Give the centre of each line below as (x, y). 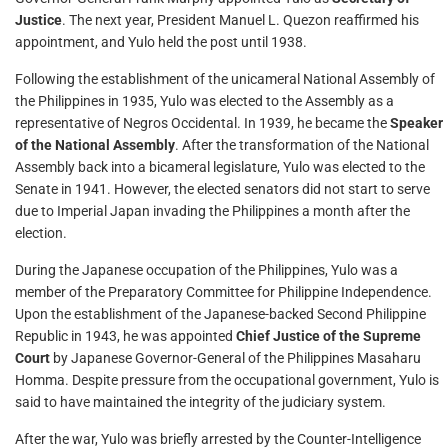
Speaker (416, 123)
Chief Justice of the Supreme (328, 336)
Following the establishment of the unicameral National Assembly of (225, 79)
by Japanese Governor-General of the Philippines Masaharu (235, 358)
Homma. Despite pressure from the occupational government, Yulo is (227, 380)
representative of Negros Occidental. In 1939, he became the (202, 123)
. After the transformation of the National (302, 145)
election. (41, 233)
